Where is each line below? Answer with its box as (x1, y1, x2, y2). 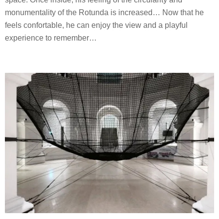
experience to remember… (5, 33, 97, 42)
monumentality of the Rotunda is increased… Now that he (5, 8, 204, 17)
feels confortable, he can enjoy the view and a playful (5, 21, 188, 29)
